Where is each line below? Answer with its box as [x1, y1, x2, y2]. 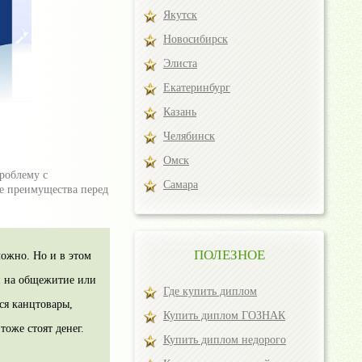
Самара [163, 179, 198, 191]
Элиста [163, 57, 197, 69]
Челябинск [163, 130, 215, 142]
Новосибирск [163, 33, 228, 45]
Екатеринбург [163, 82, 230, 94]
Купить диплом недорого [163, 334, 286, 346]
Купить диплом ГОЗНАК [163, 309, 285, 322]
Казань [163, 106, 196, 118]
